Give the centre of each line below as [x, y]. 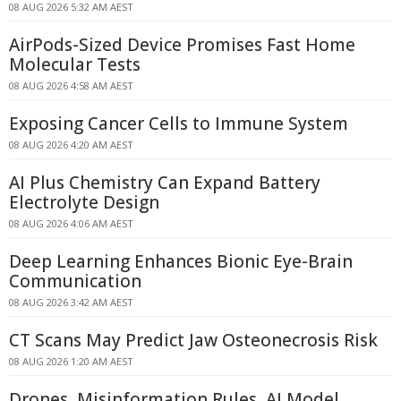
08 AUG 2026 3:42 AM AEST [71, 302]
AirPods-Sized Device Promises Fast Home [182, 45]
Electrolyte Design [84, 202]
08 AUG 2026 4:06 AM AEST [71, 223]
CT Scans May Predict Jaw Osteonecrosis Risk [193, 340]
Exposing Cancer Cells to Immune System [179, 124]
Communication [75, 281]
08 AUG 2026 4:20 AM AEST [71, 145]
